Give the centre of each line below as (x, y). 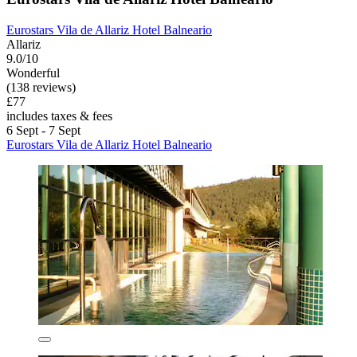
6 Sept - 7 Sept (43, 130)
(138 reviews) (41, 87)
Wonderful (33, 73)
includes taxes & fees (59, 116)
